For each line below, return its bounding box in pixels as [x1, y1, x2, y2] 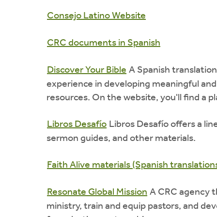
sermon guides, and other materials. [46, 133, 196, 143]
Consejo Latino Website [47, 11, 146, 21]
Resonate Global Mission [47, 187, 147, 197]
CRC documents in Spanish [47, 38, 160, 48]
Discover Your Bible [47, 65, 126, 75]
